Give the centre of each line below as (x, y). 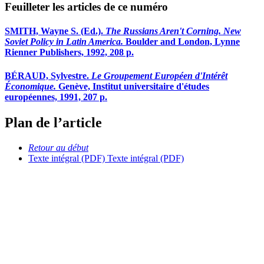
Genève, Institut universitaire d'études (134, 86)
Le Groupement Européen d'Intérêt (159, 75)
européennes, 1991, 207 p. (56, 97)
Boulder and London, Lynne (181, 42)
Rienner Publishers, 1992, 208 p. (69, 52)
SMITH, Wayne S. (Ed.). (55, 31)
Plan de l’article (53, 123)
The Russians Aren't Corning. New (173, 31)
